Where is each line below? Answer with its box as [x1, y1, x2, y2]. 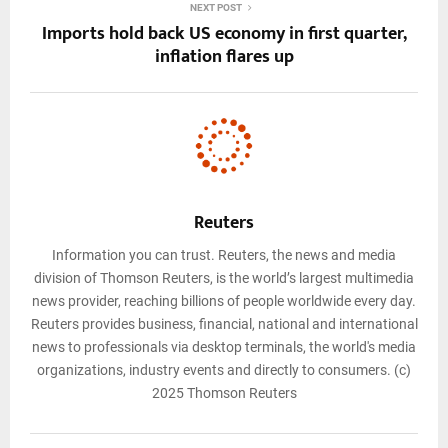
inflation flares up [154, 41, 294, 72]
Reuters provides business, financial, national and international [30, 316, 418, 333]
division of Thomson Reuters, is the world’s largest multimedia [34, 270, 414, 287]
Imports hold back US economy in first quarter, [41, 18, 407, 49]
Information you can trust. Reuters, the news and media [52, 247, 396, 264]
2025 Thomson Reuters [151, 385, 297, 402]
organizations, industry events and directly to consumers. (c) [37, 362, 411, 379]
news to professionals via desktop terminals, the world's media [32, 339, 416, 356]
